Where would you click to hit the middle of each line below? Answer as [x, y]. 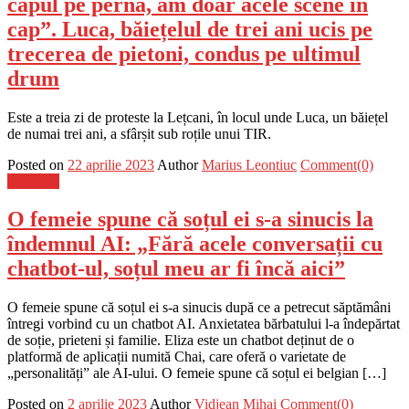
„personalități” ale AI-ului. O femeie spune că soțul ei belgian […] [197, 373]
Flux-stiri [33, 181]
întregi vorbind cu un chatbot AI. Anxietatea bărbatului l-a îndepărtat [204, 324]
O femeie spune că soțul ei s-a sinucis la [190, 220]
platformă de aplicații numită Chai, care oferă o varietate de [177, 357]
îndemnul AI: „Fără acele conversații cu [195, 244]
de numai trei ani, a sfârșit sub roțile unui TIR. [141, 133]
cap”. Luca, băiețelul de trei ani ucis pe [190, 29]
